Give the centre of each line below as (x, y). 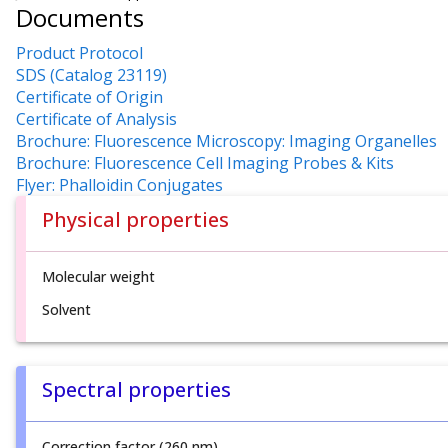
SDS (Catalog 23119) (91, 75)
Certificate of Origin (89, 97)
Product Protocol (79, 53)
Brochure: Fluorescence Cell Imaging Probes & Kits (205, 163)
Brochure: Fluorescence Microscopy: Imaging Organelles (226, 141)
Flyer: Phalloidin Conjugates (119, 185)
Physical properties (135, 220)
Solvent (66, 310)
